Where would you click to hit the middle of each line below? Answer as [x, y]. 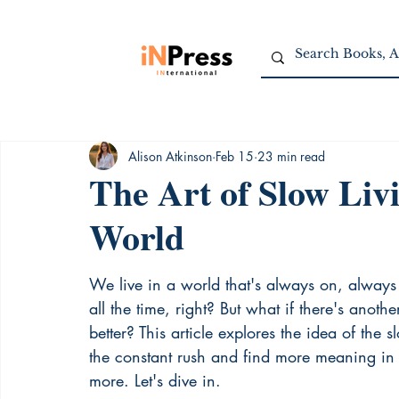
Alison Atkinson [170, 156]
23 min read [291, 156]
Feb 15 [235, 156]
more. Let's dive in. [155, 380]
